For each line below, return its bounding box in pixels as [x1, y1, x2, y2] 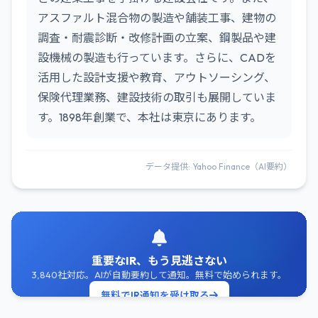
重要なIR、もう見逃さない [91, 253, 227, 268]
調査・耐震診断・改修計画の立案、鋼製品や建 [38, 31, 276, 45]
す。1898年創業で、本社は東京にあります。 [38, 110, 261, 124]
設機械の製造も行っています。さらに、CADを [38, 50, 276, 65]
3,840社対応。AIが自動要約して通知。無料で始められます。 [31, 269, 287, 280]
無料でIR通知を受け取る [100, 289, 209, 302]
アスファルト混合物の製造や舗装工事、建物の [38, 11, 276, 25]
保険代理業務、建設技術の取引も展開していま [38, 90, 276, 104]
